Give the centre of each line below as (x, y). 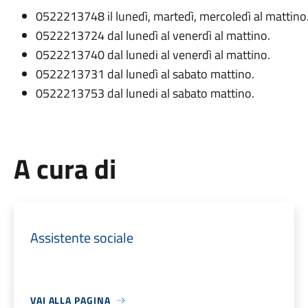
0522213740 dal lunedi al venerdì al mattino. (154, 55)
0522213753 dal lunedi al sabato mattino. (146, 93)
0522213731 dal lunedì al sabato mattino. (146, 74)
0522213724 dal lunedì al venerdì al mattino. (153, 35)
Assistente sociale (81, 238)
